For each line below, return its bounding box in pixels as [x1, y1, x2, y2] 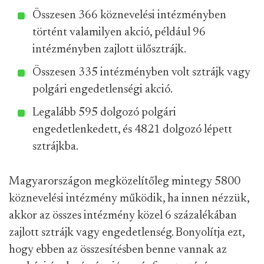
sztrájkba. [32, 141, 78, 153]
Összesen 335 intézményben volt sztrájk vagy [32, 67, 250, 78]
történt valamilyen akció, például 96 [32, 27, 206, 38]
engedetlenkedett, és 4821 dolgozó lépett [32, 124, 232, 136]
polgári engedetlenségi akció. [32, 84, 173, 95]
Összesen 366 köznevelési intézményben [32, 9, 226, 21]
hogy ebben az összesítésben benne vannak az [9, 244, 227, 256]
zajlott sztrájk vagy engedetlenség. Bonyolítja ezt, [9, 227, 245, 239]
